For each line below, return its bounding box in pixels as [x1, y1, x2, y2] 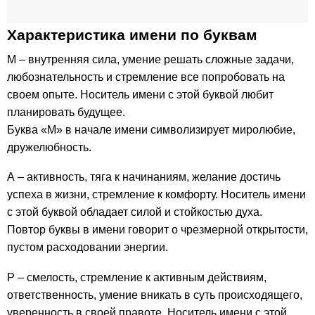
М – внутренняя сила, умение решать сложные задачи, [7, 53, 294, 65]
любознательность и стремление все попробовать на [7, 70, 285, 83]
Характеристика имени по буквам [7, 27, 257, 44]
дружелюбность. [7, 141, 91, 153]
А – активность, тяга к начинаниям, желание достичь [7, 171, 281, 184]
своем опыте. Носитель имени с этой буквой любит [7, 88, 274, 101]
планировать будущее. [7, 105, 125, 118]
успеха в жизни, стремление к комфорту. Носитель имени [7, 188, 306, 201]
